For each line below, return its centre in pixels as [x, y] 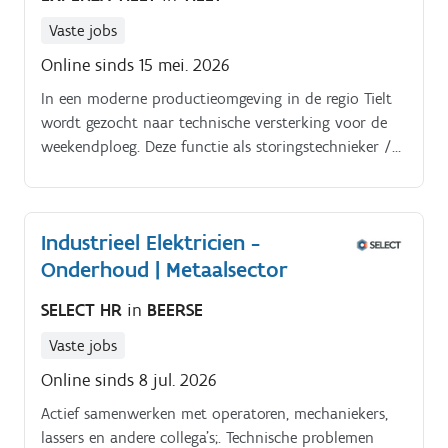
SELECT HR [84, 309]
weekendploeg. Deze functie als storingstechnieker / [216, 147]
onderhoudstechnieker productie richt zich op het [211, 171]
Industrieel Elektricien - [150, 243]
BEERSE [175, 309]
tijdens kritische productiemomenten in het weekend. [222, 219]
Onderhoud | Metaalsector [164, 270]
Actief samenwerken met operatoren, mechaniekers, [214, 413]
